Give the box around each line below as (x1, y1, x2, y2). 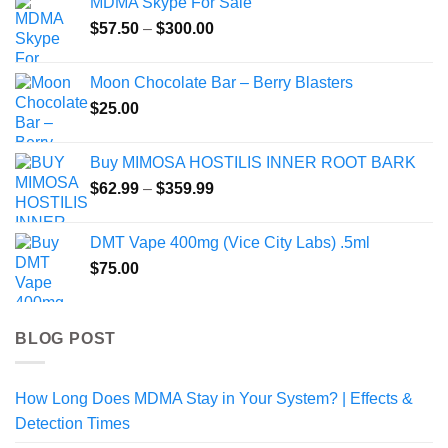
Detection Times (15, 415, 130, 433)
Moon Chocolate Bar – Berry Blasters (90, 73, 353, 91)
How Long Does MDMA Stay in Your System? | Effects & (15, 390, 413, 408)
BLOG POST (15, 329, 117, 347)
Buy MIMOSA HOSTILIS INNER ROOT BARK (90, 153, 416, 171)
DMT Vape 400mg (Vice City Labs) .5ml (90, 233, 370, 251)
